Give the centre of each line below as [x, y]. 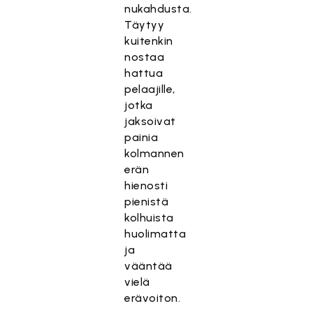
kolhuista [149, 218]
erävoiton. [153, 298]
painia [141, 137]
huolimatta [155, 234]
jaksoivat [150, 121]
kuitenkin [149, 41]
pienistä [147, 202]
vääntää [148, 266]
